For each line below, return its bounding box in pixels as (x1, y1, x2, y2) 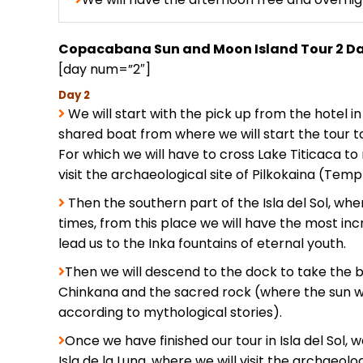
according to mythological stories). (58, 302, 282, 322)
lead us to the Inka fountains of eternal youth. (58, 233, 346, 253)
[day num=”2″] (58, 59, 151, 79)
